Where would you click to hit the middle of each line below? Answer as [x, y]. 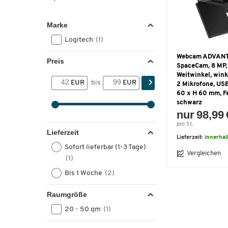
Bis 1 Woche [84, 173]
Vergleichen [204, 153]
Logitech [80, 40]
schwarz [189, 103]
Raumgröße [67, 194]
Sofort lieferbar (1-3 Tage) [105, 147]
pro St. [185, 124]
